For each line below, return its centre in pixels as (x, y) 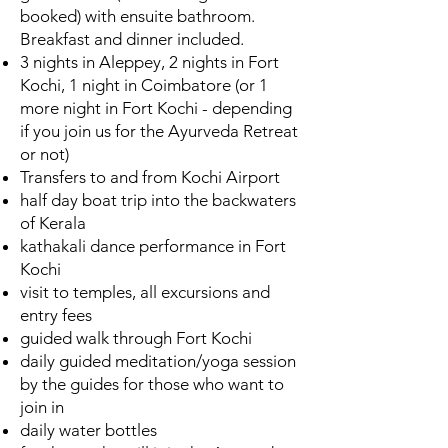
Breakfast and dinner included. (132, 38)
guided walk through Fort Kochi (136, 337)
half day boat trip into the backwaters (158, 199)
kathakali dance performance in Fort (153, 245)
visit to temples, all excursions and (145, 291)
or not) (44, 153)
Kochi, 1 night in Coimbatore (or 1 (144, 84)
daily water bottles (88, 429)
